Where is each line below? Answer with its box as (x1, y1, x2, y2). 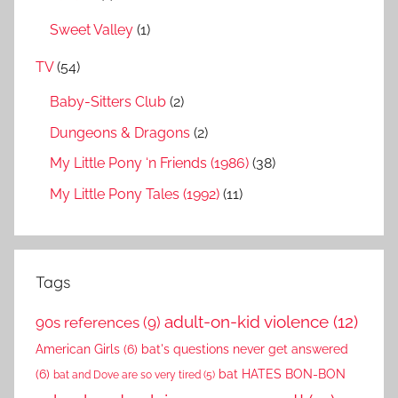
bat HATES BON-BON (219, 366, 346, 381)
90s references (36, 313, 139, 331)
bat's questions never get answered (141, 341, 348, 356)
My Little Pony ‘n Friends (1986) (50, 155, 249, 172)
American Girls (36, 341, 120, 356)
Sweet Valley (50, 20, 133, 38)
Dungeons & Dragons (50, 123, 190, 141)
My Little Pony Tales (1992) (50, 185, 219, 203)
